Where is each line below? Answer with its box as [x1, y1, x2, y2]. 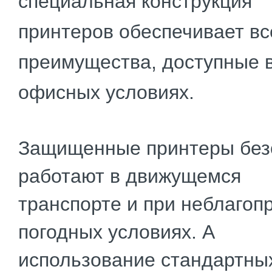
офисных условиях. [18, 81, 200, 103]
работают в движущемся [18, 165, 241, 187]
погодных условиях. [18, 221, 197, 243]
